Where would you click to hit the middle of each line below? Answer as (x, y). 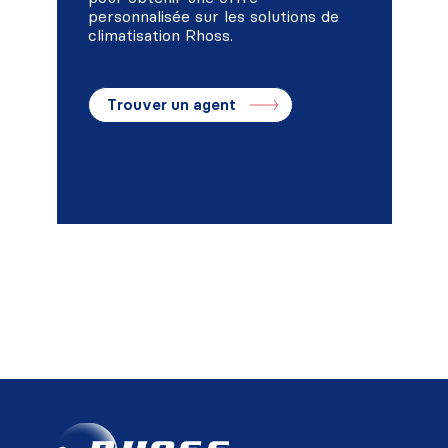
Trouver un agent (171, 104)
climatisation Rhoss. (160, 35)
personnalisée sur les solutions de (213, 16)
